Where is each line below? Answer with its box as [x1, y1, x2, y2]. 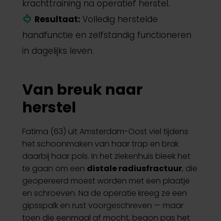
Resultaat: [34, 13, 82, 25]
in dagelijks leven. [22, 45, 94, 57]
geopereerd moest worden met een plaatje [22, 175, 190, 186]
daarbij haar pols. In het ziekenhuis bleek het [22, 150, 190, 162]
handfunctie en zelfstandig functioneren [22, 29, 191, 41]
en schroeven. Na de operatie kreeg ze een [22, 187, 187, 199]
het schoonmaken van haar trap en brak [22, 138, 179, 149]
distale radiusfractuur [86, 163, 182, 174]
